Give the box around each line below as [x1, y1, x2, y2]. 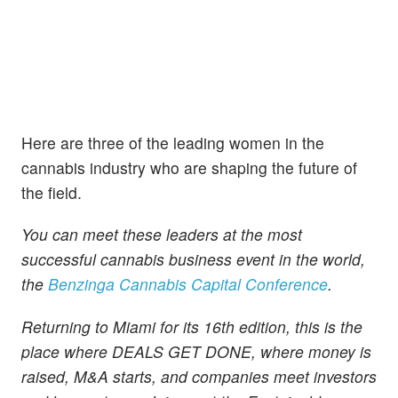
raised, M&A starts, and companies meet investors [21, 364, 377, 387]
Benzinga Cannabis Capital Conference [48, 273, 328, 296]
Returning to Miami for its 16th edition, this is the [21, 314, 362, 338]
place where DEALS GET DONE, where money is [21, 339, 371, 362]
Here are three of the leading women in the [21, 131, 324, 155]
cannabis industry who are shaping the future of [21, 156, 357, 179]
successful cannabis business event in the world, [21, 248, 365, 271]
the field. [21, 181, 82, 204]
